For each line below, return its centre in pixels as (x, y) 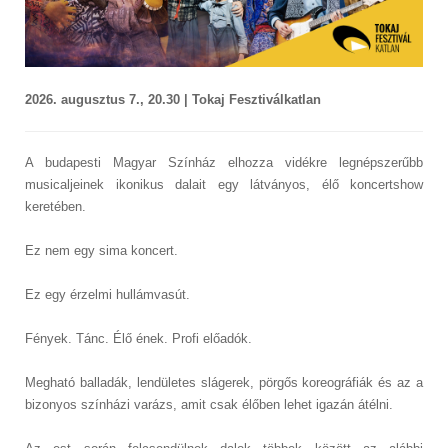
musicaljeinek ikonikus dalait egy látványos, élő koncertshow (224, 185)
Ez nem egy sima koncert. (101, 251)
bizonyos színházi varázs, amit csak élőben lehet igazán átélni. (209, 405)
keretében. (55, 207)
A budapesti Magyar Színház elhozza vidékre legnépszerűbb (224, 163)
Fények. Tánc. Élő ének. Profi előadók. (138, 339)
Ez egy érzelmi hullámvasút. (107, 295)
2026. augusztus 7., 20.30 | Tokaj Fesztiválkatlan (173, 100)
